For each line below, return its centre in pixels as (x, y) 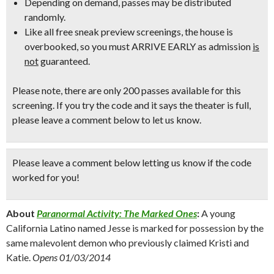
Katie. (18, 257)
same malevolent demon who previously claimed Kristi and (128, 243)
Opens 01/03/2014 (71, 257)
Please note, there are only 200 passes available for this (127, 90)
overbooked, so (58, 46)
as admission (224, 46)
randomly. (45, 17)
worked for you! (46, 177)
